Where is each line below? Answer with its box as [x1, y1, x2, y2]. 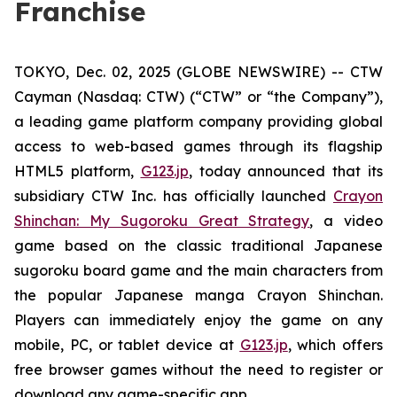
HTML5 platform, [14, 162, 141, 180]
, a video [309, 212, 384, 230]
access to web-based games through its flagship [14, 137, 383, 155]
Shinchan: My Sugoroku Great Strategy [14, 212, 310, 230]
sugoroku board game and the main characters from [14, 261, 383, 279]
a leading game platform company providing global [14, 113, 383, 130]
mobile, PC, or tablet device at [14, 336, 240, 354]
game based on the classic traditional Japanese [14, 237, 383, 254]
